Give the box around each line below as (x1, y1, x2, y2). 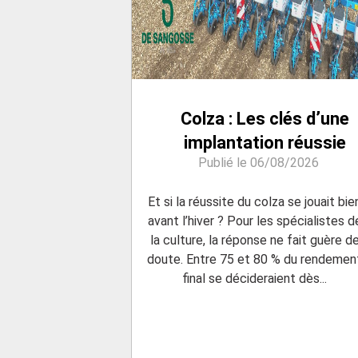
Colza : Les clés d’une (180, 109, 349, 129)
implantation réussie (183, 133, 346, 153)
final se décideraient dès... (182, 271, 328, 287)
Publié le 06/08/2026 (198, 155, 320, 171)
